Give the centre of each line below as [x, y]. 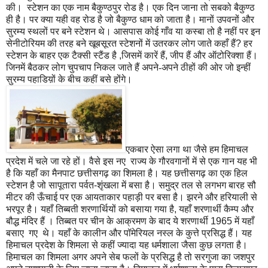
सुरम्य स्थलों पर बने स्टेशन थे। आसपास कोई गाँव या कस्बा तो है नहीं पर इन [133, 32]
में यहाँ [243, 221]
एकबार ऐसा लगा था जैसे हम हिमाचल [187, 150]
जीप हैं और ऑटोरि [200, 56]
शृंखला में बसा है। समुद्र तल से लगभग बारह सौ [176, 185]
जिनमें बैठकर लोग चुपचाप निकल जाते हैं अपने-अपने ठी [97, 68]
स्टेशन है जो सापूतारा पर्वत [50, 185]
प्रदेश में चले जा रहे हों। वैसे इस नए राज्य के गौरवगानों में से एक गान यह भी [132, 162]
